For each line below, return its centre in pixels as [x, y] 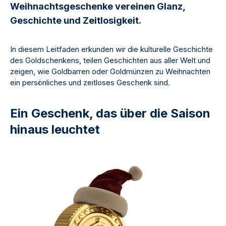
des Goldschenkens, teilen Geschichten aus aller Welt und [110, 60]
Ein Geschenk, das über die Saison [110, 113]
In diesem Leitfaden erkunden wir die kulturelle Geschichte [111, 49]
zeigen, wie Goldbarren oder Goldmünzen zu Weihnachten [110, 71]
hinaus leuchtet [55, 129]
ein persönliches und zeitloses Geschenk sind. [90, 82]
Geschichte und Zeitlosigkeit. [76, 20]
